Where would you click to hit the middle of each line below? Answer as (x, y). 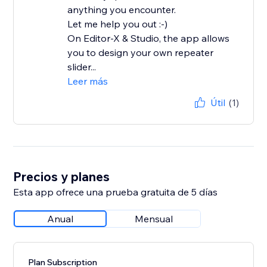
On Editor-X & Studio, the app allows (149, 38)
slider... (82, 67)
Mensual (154, 219)
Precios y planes (62, 177)
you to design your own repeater (141, 53)
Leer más (88, 81)
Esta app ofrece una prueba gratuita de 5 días (116, 192)
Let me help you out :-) (118, 24)
